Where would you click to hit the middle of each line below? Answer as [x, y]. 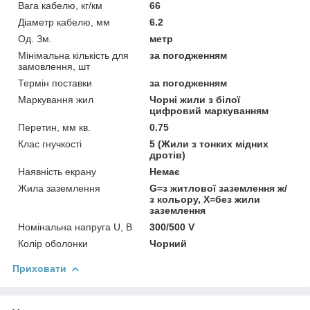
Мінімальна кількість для [73, 55]
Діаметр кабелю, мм [64, 22]
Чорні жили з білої [195, 99]
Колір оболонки [53, 243]
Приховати [39, 268]
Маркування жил [56, 99]
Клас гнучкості [50, 144]
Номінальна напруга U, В [75, 227]
